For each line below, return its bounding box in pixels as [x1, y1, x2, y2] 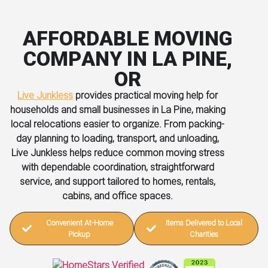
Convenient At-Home [45, 217, 113, 230]
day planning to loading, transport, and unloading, [16, 130, 220, 147]
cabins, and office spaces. [62, 187, 173, 204]
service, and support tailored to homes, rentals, [20, 173, 216, 190]
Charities [189, 228, 218, 241]
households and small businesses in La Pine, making [10, 101, 226, 118]
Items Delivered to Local [165, 217, 242, 230]
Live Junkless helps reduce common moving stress [11, 144, 224, 161]
